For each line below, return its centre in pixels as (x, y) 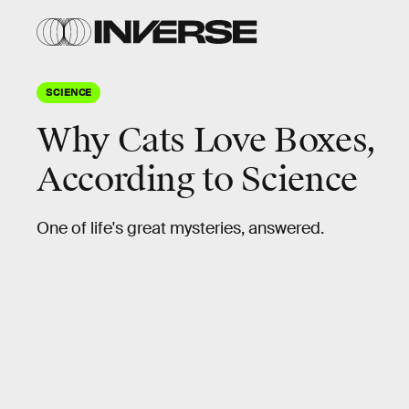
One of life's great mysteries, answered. (180, 228)
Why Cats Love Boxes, (207, 141)
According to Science (197, 180)
